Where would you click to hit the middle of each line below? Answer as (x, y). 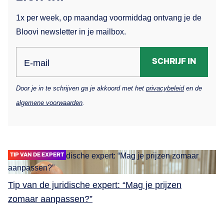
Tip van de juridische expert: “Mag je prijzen (95, 185)
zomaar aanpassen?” (50, 199)
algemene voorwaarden (49, 102)
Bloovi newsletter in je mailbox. (71, 31)
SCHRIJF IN (174, 61)
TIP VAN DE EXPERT (37, 154)
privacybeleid (165, 88)
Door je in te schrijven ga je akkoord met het (81, 88)
